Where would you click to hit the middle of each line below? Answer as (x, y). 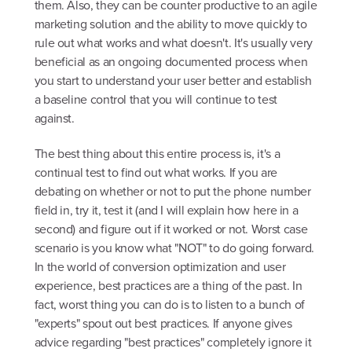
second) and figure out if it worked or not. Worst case (171, 229)
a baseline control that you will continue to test (156, 99)
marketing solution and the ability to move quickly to (170, 24)
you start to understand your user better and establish (173, 80)
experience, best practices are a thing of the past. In (168, 286)
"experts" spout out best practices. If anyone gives (163, 324)
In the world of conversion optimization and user (160, 267)
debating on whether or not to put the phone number (172, 192)
